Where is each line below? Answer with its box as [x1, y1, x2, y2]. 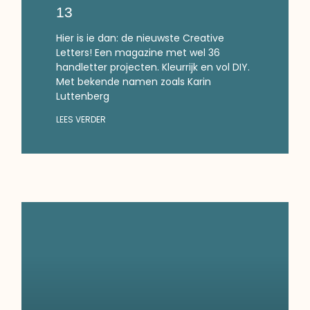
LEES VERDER [56, 113, 107, 125]
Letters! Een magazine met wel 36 [56, 45, 221, 60]
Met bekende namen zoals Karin [56, 74, 212, 89]
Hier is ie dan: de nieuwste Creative [56, 30, 225, 45]
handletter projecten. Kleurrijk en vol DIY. [56, 60, 250, 74]
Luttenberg [56, 89, 110, 103]
